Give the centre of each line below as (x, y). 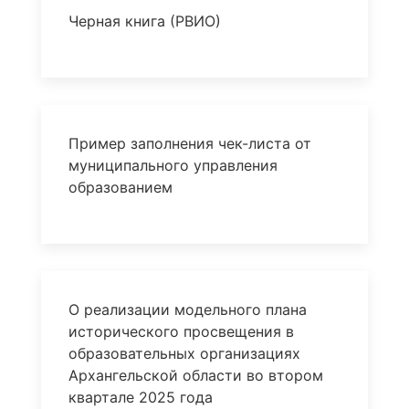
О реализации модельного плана (187, 309)
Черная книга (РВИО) (144, 21)
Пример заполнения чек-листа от (189, 143)
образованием (120, 187)
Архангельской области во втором (195, 375)
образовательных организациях (184, 353)
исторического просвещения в (181, 331)
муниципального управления (173, 165)
